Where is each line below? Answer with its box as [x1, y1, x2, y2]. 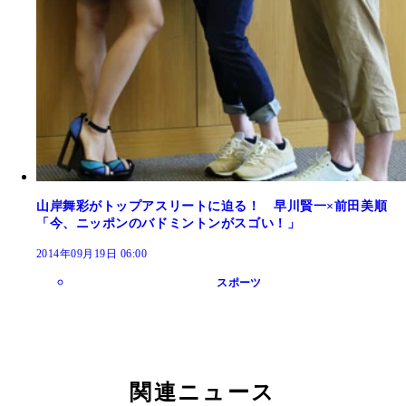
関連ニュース [130, 380, 276, 404]
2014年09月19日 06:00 [36, 246, 148, 260]
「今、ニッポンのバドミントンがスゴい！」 [36, 216, 301, 230]
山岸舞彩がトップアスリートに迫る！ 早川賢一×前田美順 [36, 198, 388, 213]
